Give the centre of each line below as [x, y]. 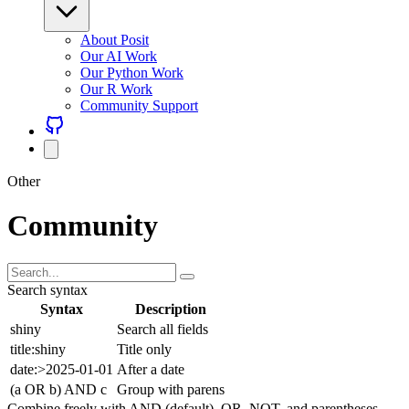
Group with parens [171, 389]
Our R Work [116, 89]
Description [171, 309]
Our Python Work [132, 73]
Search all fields [163, 329]
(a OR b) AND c [58, 389]
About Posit [115, 40]
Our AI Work [119, 56]
